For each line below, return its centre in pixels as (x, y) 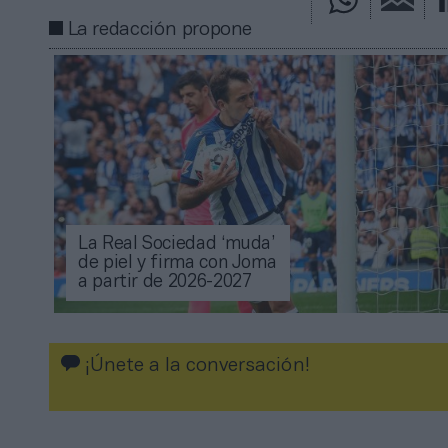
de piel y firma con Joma (177, 263)
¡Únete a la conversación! (195, 365)
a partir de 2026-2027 (165, 282)
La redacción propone (160, 30)
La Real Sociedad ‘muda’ (176, 244)
